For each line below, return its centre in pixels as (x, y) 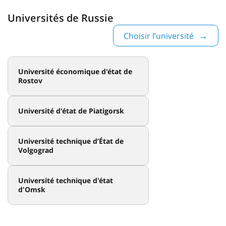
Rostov (30, 80)
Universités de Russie (61, 18)
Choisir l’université (159, 36)
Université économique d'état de (75, 71)
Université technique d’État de (71, 141)
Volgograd (36, 150)
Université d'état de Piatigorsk (71, 110)
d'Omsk (32, 189)
